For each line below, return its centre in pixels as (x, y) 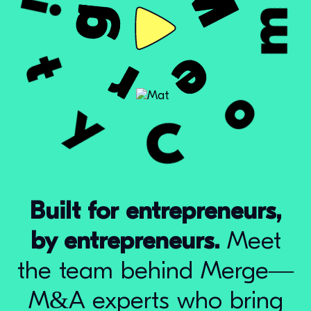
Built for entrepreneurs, (155, 211)
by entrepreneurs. (125, 241)
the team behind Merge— (155, 270)
